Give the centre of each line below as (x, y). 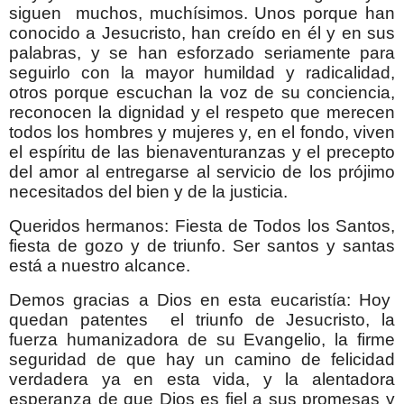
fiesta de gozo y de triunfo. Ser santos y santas (202, 246)
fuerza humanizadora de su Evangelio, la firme (202, 340)
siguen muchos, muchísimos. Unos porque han (202, 14)
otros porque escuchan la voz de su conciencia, (202, 93)
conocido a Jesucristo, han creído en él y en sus (202, 33)
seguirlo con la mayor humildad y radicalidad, (202, 73)
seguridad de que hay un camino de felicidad (202, 359)
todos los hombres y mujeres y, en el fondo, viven (202, 133)
